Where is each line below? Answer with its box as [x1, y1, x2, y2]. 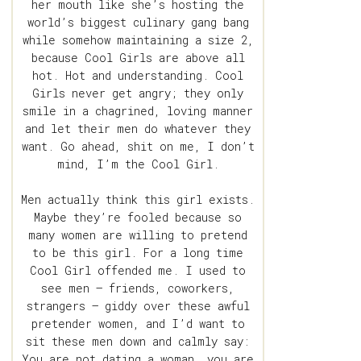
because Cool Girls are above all [31, 50, 245, 66]
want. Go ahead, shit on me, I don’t [21, 139, 255, 155]
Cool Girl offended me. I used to [30, 263, 247, 279]
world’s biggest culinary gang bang [27, 15, 249, 31]
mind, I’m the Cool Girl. [56, 156, 219, 172]
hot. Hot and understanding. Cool [32, 68, 244, 84]
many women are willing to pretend [28, 227, 248, 243]
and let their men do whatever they [25, 121, 251, 137]
